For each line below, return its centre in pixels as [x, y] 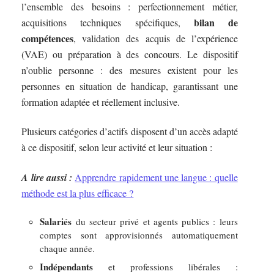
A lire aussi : [47, 177]
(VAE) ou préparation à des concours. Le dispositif [130, 54]
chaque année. [68, 249]
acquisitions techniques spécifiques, [108, 22]
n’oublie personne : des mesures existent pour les [130, 70]
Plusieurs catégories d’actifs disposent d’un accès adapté [130, 131]
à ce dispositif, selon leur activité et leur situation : [117, 147]
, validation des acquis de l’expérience [156, 38]
